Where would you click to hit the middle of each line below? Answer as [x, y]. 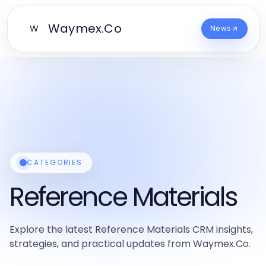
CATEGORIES [55, 162]
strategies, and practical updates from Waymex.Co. [130, 244]
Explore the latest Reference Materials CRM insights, [131, 229]
